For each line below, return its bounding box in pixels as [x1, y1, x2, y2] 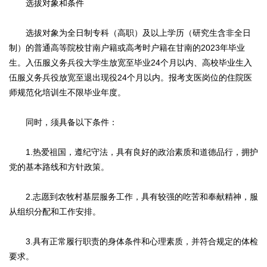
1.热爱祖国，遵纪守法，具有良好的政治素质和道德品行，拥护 [9, 147, 258, 157]
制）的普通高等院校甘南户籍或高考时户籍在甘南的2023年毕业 [9, 43, 245, 53]
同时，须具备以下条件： [9, 117, 117, 128]
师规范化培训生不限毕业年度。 [9, 88, 126, 98]
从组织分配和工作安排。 [9, 207, 101, 217]
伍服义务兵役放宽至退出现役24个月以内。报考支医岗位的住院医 [9, 73, 252, 83]
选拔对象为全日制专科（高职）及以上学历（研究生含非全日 [9, 28, 251, 38]
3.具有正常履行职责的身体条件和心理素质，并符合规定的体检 [9, 237, 258, 247]
